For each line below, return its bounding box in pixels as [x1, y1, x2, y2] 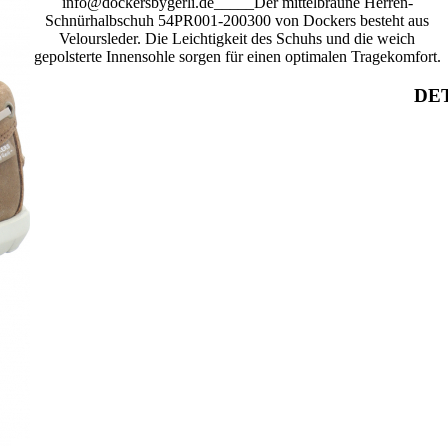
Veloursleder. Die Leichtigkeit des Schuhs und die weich [59, 29, 415, 47]
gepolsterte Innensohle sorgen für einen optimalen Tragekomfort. [33, 47, 441, 65]
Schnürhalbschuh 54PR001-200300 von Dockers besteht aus [45, 11, 429, 29]
